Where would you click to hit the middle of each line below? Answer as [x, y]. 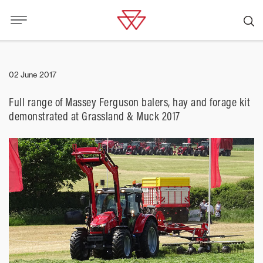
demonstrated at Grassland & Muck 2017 [95, 116]
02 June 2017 [33, 75]
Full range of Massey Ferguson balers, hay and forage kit [129, 102]
